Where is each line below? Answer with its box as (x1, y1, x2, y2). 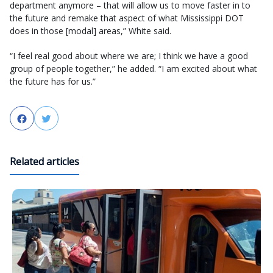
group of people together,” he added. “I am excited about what (10, 63, 257, 74)
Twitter (52, 112, 86, 126)
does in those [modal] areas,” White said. (10, 25, 171, 37)
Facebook (28, 112, 72, 126)
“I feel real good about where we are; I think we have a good (10, 50, 248, 62)
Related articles (10, 155, 79, 168)
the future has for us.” (10, 76, 96, 87)
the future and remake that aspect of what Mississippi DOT (10, 12, 244, 24)
